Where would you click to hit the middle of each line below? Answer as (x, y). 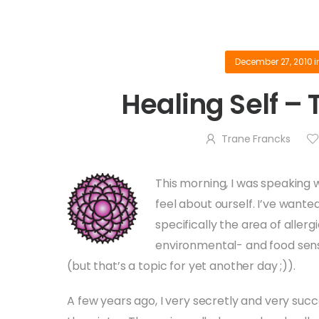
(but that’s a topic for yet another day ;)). (181, 266)
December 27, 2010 (273, 62)
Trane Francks (256, 139)
